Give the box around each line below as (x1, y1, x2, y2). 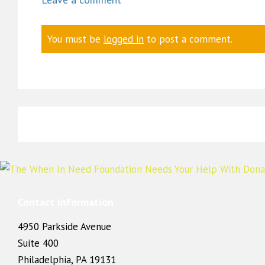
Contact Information (18, 195, 114, 209)
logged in (104, 33, 144, 46)
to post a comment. (144, 33, 232, 46)
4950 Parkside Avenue (18, 219, 111, 233)
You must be (47, 33, 104, 46)
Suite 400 (18, 236, 59, 250)
